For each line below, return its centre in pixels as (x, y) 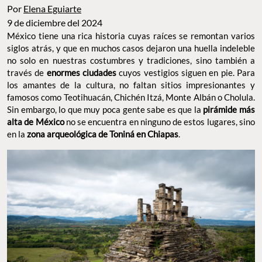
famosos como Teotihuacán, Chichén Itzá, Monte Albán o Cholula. (131, 97)
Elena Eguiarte (52, 9)
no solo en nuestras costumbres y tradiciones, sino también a (131, 61)
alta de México (36, 122)
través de (27, 73)
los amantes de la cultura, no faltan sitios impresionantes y (131, 85)
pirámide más (229, 110)
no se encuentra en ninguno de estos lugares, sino (160, 122)
